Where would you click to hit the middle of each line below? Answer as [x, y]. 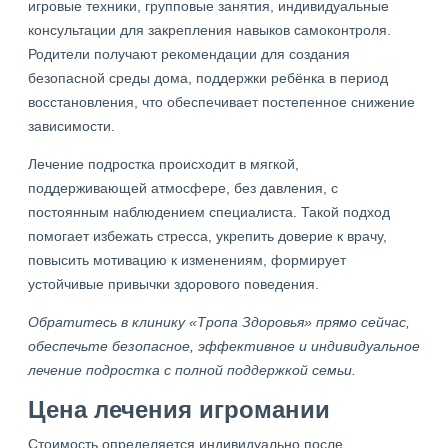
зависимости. [71, 125]
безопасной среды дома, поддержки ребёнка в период [208, 77]
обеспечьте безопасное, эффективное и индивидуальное [224, 345]
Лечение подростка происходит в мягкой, [163, 163]
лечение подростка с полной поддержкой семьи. [192, 369]
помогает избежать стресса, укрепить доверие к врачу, [207, 235]
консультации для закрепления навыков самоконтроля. [209, 29]
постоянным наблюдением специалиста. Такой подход [209, 211]
